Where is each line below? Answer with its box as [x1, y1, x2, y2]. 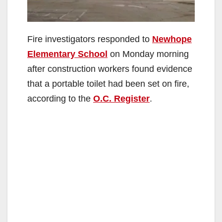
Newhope [152, 34, 192, 45]
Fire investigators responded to [27, 34, 152, 45]
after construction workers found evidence [27, 64, 192, 74]
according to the [27, 94, 93, 104]
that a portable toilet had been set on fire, [27, 79, 189, 89]
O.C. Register [93, 94, 150, 104]
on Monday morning [108, 49, 189, 59]
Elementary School [27, 49, 108, 59]
